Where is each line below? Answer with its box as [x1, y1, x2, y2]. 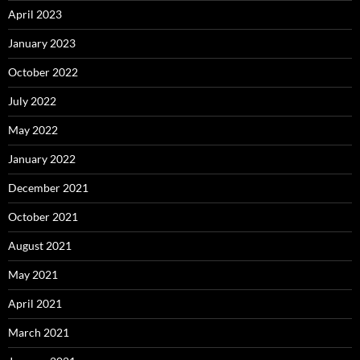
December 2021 [8, 180, 88, 194]
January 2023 [8, 35, 76, 50]
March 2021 [8, 325, 69, 339]
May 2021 [8, 267, 58, 281]
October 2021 [8, 209, 78, 223]
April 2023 [8, 6, 62, 21]
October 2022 [8, 64, 78, 79]
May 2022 [8, 122, 58, 137]
